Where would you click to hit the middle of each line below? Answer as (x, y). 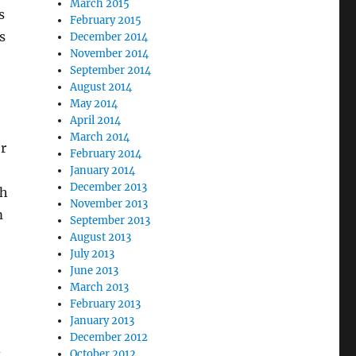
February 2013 (106, 304)
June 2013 (95, 271)
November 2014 (110, 54)
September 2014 (111, 70)
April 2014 (96, 120)
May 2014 (94, 104)
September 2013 (110, 221)
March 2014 (100, 137)
